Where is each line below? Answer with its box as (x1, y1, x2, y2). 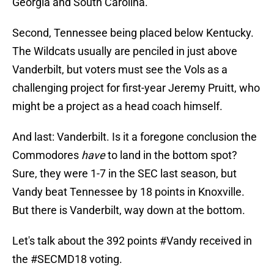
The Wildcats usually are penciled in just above (12, 45, 237, 58)
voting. (87, 253, 122, 266)
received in (197, 234, 252, 248)
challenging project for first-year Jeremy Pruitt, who (12, 81, 260, 95)
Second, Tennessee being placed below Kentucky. (12, 26, 254, 40)
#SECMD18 (31, 253, 87, 266)
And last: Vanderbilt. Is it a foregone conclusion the (12, 130, 257, 144)
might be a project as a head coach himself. (12, 100, 223, 113)
